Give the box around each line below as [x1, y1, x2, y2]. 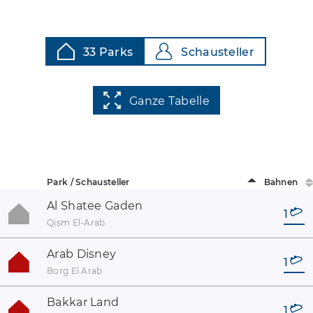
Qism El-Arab [47, 217, 105, 228]
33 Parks [82, 45, 133, 59]
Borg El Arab [47, 265, 103, 276]
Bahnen [263, 177, 298, 187]
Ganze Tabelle [129, 94, 210, 108]
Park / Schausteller [47, 177, 130, 187]
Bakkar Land [47, 296, 119, 309]
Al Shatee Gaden [47, 199, 143, 212]
